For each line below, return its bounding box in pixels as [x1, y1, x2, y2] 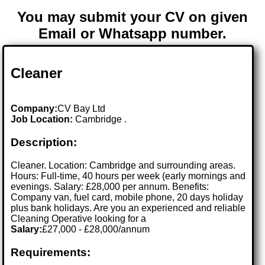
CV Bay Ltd [57, 104, 106, 114]
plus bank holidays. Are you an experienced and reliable [11, 202, 246, 213]
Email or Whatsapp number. [38, 25, 227, 42]
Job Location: [11, 114, 76, 125]
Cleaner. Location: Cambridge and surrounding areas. [11, 160, 236, 170]
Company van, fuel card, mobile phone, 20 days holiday [11, 192, 244, 202]
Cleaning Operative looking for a [11, 213, 147, 224]
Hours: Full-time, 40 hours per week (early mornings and [11, 170, 246, 181]
